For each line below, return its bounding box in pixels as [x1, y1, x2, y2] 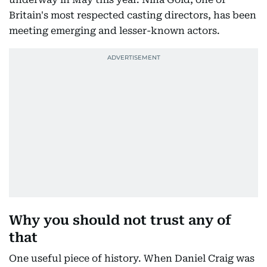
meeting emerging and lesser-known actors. [9, 25, 220, 36]
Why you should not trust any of [9, 213, 231, 228]
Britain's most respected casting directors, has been [9, 10, 256, 21]
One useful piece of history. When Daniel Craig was [9, 253, 254, 264]
